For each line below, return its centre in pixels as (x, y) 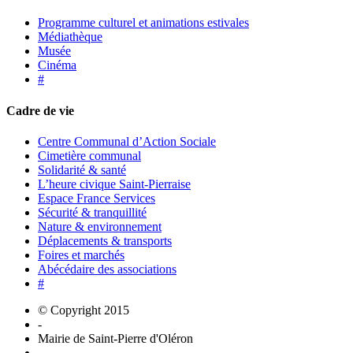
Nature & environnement (100, 226)
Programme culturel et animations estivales (143, 23)
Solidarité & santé (82, 169)
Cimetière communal (89, 155)
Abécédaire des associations (107, 269)
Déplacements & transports (105, 240)
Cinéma (57, 65)
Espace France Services (97, 198)
